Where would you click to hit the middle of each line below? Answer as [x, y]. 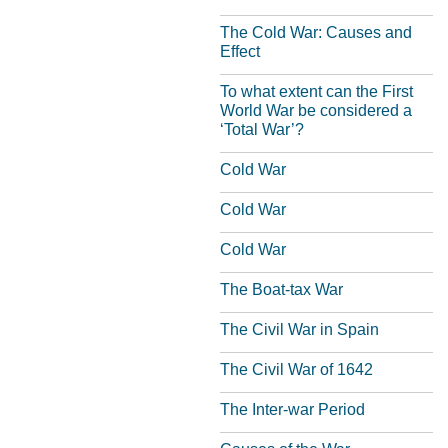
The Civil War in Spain [299, 329]
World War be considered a [316, 110]
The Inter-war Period [292, 409]
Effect [240, 51]
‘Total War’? [262, 129]
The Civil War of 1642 [296, 369]
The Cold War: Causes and [316, 32]
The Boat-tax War [281, 289]
